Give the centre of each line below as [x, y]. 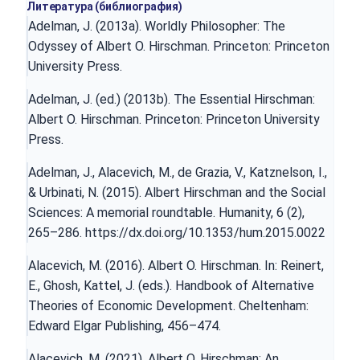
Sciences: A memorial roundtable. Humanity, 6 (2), [166, 212]
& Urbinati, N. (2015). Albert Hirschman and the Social [177, 192]
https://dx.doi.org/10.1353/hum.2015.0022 [205, 232]
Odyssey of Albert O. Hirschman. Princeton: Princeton [179, 46]
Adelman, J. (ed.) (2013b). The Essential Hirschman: [172, 99]
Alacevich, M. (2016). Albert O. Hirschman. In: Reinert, [176, 265]
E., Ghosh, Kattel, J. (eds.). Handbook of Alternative [171, 285]
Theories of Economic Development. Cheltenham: [168, 305]
